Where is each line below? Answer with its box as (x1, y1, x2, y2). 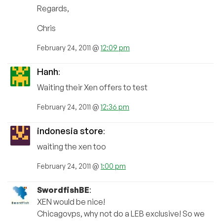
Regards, (37, 3, 69, 14)
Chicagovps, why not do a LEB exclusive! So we (37, 209, 205, 219)
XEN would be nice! (37, 197, 105, 207)
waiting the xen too (37, 142, 106, 152)
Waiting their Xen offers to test (37, 82, 147, 93)
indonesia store (37, 125, 103, 137)
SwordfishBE (37, 185, 89, 195)
